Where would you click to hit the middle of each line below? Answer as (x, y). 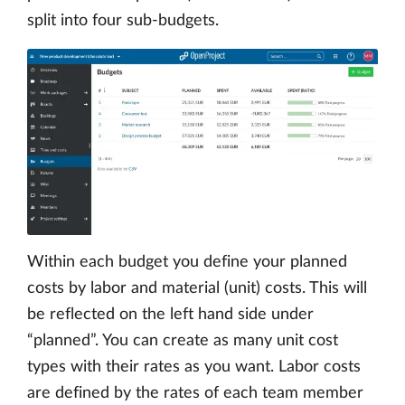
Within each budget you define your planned (187, 263)
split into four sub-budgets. (123, 21)
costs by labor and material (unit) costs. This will (197, 289)
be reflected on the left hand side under (170, 315)
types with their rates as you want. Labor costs (194, 367)
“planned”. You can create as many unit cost (183, 341)
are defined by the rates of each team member (195, 394)
